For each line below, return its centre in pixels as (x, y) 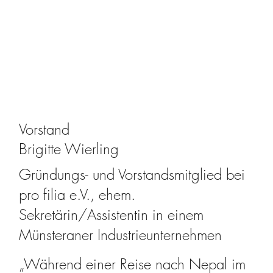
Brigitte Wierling (69, 149)
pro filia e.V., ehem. (77, 195)
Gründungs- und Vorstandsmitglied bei (132, 175)
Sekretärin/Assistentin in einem (112, 215)
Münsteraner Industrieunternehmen (121, 235)
